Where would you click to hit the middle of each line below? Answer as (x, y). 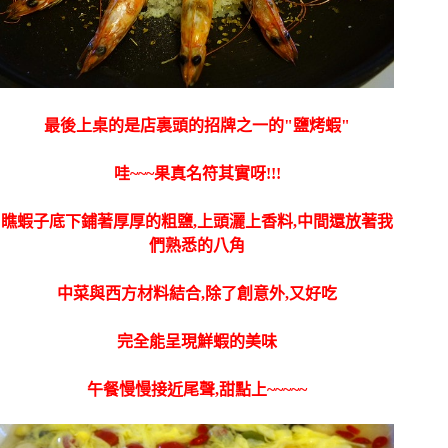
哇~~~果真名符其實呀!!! (197, 173)
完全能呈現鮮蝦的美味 (197, 341)
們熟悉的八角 (197, 245)
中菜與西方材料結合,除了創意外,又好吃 (197, 293)
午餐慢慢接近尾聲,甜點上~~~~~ (197, 389)
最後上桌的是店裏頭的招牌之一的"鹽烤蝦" (197, 125)
